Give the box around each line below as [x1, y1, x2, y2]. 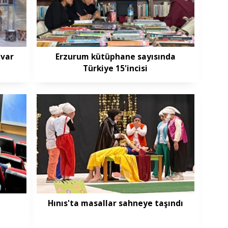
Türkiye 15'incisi [83, 62, 148, 74]
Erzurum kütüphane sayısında [55, 50, 176, 62]
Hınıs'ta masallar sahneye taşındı [47, 197, 183, 209]
